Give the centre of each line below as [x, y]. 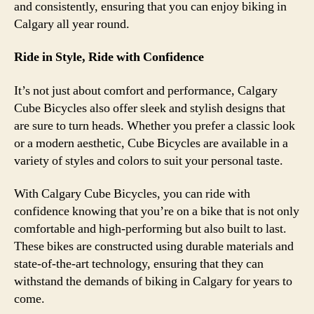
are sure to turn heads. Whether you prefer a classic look [155, 125]
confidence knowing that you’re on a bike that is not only [157, 211]
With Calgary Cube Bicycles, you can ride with [132, 194]
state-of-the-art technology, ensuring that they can [139, 264]
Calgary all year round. [72, 24]
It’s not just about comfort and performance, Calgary [146, 90]
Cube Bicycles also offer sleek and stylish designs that [150, 108]
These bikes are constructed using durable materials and [154, 246]
